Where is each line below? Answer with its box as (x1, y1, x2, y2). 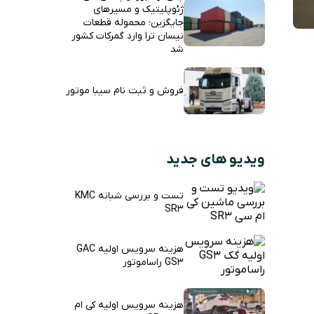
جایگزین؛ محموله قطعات (83, 15, 184, 29)
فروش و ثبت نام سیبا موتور (65, 84, 184, 98)
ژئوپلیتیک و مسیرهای (93, 2, 184, 16)
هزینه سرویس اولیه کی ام (74, 299, 184, 313)
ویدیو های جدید (166, 151, 265, 170)
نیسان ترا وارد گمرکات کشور (71, 29, 184, 43)
